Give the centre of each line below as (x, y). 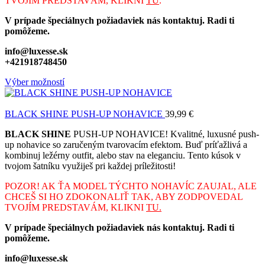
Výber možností (35, 82)
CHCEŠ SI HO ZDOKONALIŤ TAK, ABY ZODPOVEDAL (124, 196)
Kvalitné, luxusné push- (214, 134)
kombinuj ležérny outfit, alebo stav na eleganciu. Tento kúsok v (123, 155)
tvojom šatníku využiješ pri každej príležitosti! (91, 166)
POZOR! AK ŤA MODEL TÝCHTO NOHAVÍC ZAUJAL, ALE (131, 186)
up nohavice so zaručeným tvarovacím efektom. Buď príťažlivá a (126, 144)
